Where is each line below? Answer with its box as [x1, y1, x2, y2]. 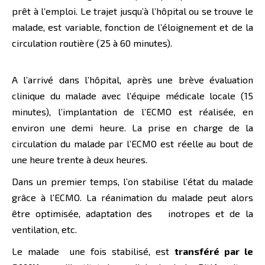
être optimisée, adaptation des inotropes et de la [12, 208, 253, 219]
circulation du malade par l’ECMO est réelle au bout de [12, 138, 253, 150]
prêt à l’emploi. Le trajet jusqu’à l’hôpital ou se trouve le [12, 5, 253, 17]
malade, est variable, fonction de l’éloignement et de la [12, 21, 253, 33]
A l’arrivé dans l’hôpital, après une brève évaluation [12, 74, 253, 86]
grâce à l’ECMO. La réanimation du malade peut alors [12, 192, 253, 203]
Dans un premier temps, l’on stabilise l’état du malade [12, 176, 253, 188]
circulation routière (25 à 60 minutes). [12, 37, 172, 49]
